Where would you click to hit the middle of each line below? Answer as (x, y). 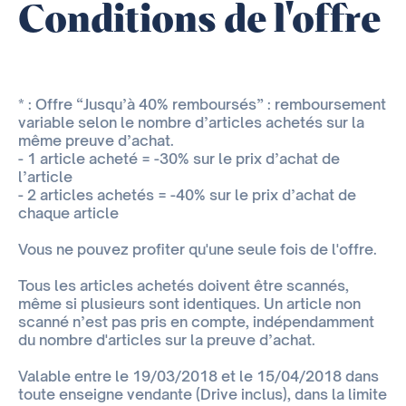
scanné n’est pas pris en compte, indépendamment (196, 322)
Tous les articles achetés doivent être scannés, (184, 286)
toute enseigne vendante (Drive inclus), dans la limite (203, 395)
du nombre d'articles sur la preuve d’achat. (167, 340)
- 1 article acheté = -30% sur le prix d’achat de (179, 159)
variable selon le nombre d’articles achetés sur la (191, 123)
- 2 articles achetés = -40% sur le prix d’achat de (187, 195)
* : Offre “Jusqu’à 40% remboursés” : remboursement (202, 105)
